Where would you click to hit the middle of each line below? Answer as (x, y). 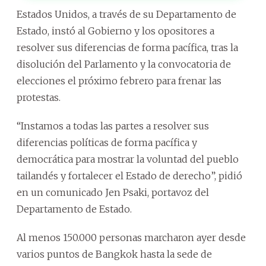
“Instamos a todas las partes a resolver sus (113, 126)
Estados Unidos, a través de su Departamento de (126, 14)
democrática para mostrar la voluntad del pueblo (128, 159)
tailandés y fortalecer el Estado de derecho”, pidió (129, 175)
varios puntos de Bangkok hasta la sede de (114, 254)
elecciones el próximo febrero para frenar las (119, 80)
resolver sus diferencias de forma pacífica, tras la (127, 47)
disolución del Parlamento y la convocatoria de (124, 64)
